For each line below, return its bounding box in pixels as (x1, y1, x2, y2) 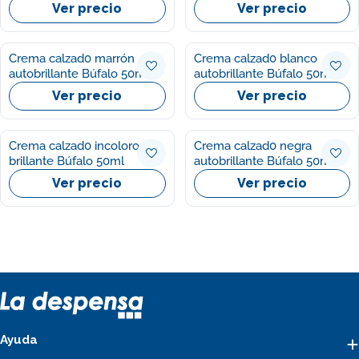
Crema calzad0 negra (193, 139, 312, 153)
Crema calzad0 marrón (9, 51, 135, 66)
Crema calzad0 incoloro (9, 139, 139, 153)
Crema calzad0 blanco (193, 51, 317, 66)
